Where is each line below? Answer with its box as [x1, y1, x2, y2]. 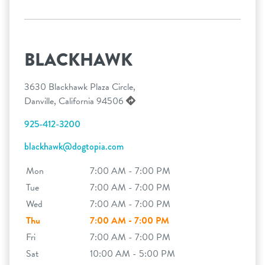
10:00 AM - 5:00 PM [90, 246, 175, 261]
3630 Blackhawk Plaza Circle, [24, 79, 135, 94]
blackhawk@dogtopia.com [24, 139, 124, 153]
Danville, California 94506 [24, 93, 126, 108]
